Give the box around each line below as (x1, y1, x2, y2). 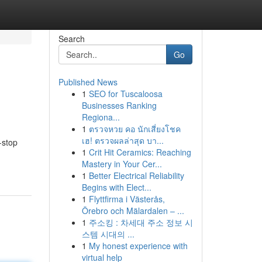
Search (58, 33, 85, 44)
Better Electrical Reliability (88, 170, 184, 181)
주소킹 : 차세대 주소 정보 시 (88, 216, 193, 228)
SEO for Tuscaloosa (88, 88, 163, 99)
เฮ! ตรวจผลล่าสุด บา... (81, 135, 164, 146)
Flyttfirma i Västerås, (88, 193, 165, 205)
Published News (58, 76, 118, 88)
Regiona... (81, 111, 120, 123)
